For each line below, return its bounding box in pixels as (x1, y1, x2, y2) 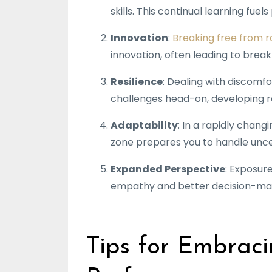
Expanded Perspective (110, 161, 225, 176)
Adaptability (110, 118, 178, 132)
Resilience (110, 74, 163, 89)
